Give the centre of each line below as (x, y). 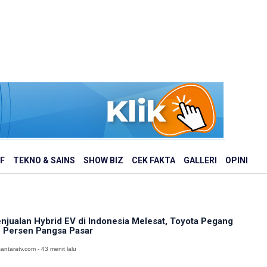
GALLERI (200, 160)
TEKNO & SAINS (44, 160)
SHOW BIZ (103, 160)
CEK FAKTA (153, 160)
